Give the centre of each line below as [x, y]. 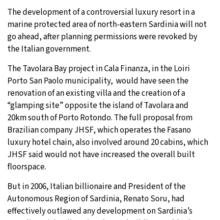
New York [66, 92]
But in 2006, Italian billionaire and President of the [96, 186]
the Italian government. [49, 49]
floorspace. [27, 167]
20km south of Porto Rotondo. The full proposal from [100, 118]
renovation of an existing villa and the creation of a [96, 93]
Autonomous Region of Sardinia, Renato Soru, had [96, 199]
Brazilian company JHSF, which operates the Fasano [99, 130]
